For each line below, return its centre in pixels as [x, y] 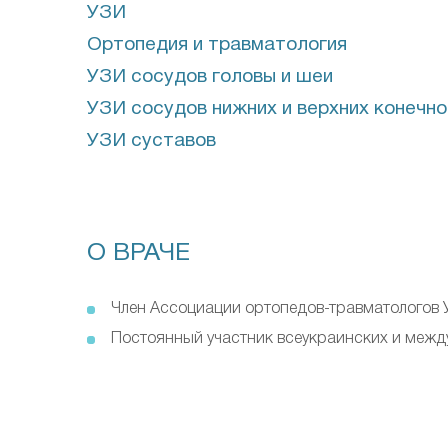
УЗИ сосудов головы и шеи [210, 77]
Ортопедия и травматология [217, 45]
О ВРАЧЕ [138, 253]
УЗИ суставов [151, 141]
